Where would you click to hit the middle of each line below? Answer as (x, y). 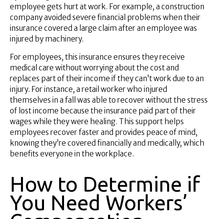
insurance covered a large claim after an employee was (103, 28)
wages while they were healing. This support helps (97, 121)
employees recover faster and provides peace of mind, (104, 132)
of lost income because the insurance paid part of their (103, 110)
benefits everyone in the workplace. (72, 153)
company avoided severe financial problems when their (105, 17)
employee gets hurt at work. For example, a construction (107, 6)
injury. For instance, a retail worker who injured (88, 89)
